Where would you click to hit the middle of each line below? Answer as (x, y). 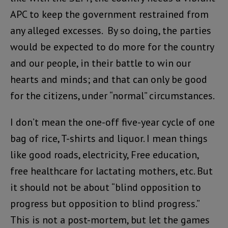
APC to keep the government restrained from (109, 15)
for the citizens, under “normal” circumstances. (112, 96)
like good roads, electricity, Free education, (104, 155)
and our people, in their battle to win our (101, 63)
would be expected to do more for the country (112, 47)
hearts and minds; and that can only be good (109, 80)
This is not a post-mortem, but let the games (110, 220)
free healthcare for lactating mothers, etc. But (111, 171)
